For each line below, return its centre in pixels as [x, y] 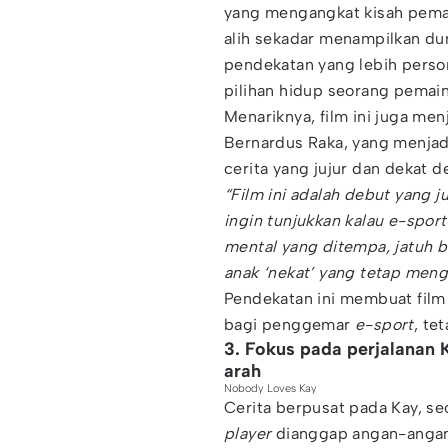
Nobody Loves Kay [270, 388]
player [248, 433]
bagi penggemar [290, 324]
